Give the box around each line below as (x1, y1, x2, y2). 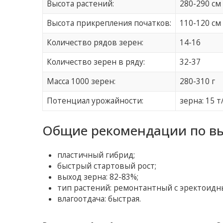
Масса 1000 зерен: (47, 76, 116, 87)
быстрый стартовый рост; (57, 161, 157, 172)
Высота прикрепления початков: (47, 18, 172, 29)
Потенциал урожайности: (47, 96, 144, 107)
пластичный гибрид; (57, 150, 135, 161)
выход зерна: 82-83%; (57, 172, 139, 183)
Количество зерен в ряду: (47, 57, 145, 68)
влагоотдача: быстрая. (57, 194, 141, 205)
